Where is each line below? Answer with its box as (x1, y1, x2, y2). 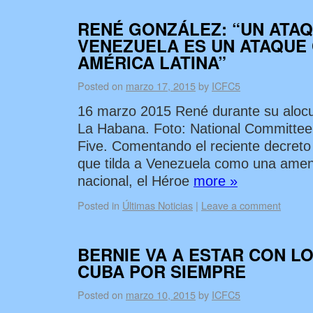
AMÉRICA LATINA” (78, 50, 226, 74)
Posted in (78, 198, 119, 212)
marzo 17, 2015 (126, 78, 196, 93)
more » (194, 173, 238, 189)
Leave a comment (201, 198, 281, 212)
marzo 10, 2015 (126, 287, 196, 302)
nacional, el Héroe (78, 173, 194, 189)
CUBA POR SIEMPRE (78, 259, 246, 283)
